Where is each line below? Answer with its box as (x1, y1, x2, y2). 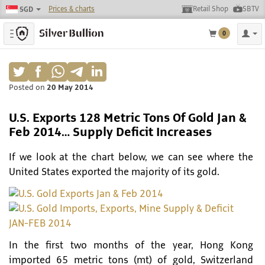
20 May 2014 (47, 83, 93, 92)
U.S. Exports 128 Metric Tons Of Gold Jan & (9, 112, 247, 125)
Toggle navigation (18, 30, 72, 38)
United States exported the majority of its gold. (9, 167, 219, 177)
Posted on (9, 83, 47, 92)
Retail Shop (193, 5, 228, 13)
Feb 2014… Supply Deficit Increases (9, 126, 212, 139)
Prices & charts (49, 5, 95, 13)
